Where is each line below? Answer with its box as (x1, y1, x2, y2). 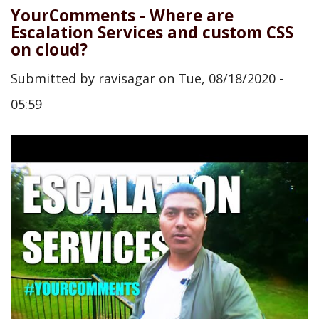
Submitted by (11, 70, 98, 87)
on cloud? (11, 38, 88, 61)
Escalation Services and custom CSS (11, 21, 293, 43)
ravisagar (98, 70, 155, 87)
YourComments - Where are (11, 4, 234, 26)
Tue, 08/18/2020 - (178, 70, 283, 87)
